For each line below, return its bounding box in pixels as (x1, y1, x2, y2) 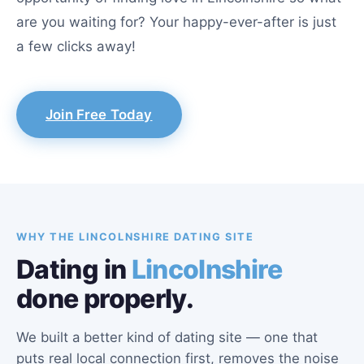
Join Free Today (45, 106, 153, 123)
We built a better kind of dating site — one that (16, 329, 318, 345)
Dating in (16, 253, 132, 285)
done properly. (16, 283, 194, 314)
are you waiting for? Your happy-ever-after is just (16, 14, 336, 30)
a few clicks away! (16, 38, 136, 54)
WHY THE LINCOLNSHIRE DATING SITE (16, 231, 254, 243)
